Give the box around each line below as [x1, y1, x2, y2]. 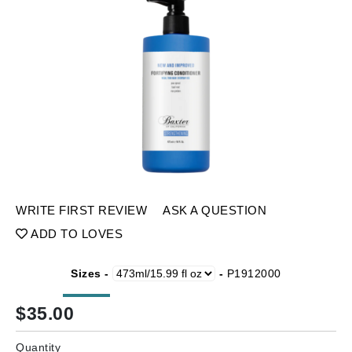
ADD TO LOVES [27, 227, 123, 240]
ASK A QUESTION [163, 203, 266, 217]
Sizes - [71, 267, 113, 280]
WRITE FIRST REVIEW [16, 203, 147, 217]
